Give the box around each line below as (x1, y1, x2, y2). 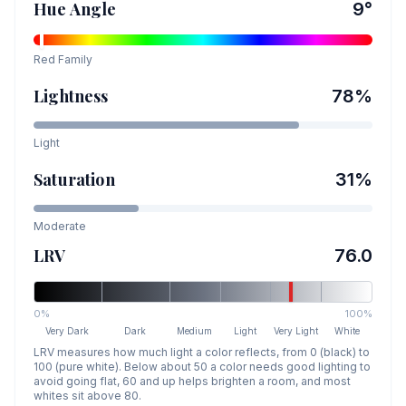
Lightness (34, 85, 109, 107)
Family (55, 53, 92, 66)
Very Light (274, 325, 319, 336)
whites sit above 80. (34, 389, 141, 402)
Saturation (34, 169, 115, 190)
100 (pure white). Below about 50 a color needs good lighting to (34, 360, 371, 373)
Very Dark (45, 325, 90, 336)
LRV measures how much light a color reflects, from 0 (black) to (34, 345, 370, 359)
